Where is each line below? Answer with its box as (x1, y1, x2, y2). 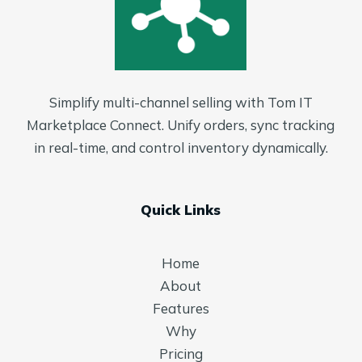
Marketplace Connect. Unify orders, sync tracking (27, 116, 335, 133)
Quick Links (141, 200, 221, 218)
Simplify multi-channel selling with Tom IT (48, 93, 313, 111)
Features (152, 299, 209, 317)
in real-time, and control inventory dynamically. (33, 138, 328, 156)
